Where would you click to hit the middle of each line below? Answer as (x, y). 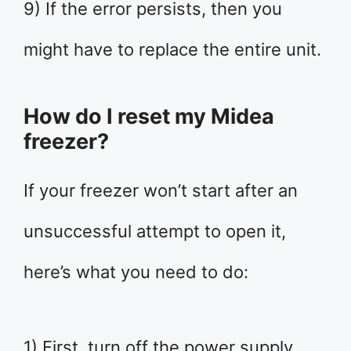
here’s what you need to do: (136, 272)
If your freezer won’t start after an (161, 191)
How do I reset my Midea (149, 117)
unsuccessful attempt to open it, (155, 232)
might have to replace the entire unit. (172, 50)
